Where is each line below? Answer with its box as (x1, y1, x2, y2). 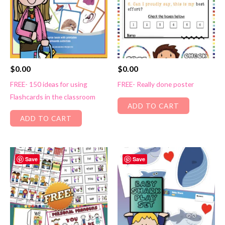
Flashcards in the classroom (10, 92, 95, 101)
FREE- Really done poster (118, 80, 194, 89)
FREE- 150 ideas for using (10, 80, 87, 89)
